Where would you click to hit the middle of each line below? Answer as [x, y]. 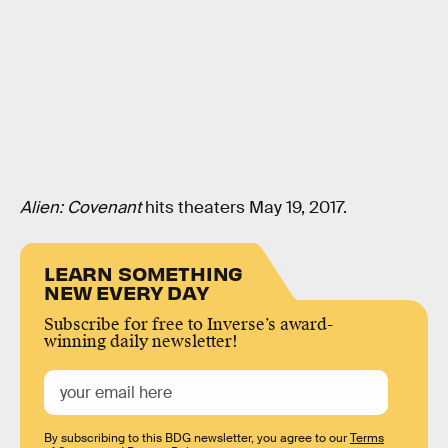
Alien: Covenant [80, 207]
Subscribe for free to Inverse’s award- [188, 325]
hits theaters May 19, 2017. [244, 207]
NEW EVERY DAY [126, 292]
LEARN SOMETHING [144, 273]
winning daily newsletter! [141, 342]
